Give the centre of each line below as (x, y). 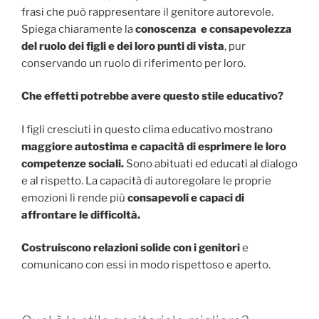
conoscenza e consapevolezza (214, 29)
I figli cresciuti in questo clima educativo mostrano (147, 129)
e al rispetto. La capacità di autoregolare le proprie (146, 181)
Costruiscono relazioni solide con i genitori (131, 248)
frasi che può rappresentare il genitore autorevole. (147, 12)
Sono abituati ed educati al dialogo (211, 163)
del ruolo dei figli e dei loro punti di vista (123, 46)
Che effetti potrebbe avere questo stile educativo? (152, 96)
